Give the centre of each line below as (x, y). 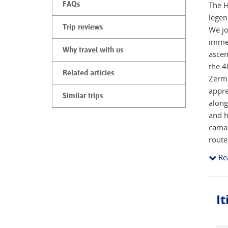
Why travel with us (93, 50)
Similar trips (83, 96)
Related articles (88, 73)
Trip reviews (83, 27)
